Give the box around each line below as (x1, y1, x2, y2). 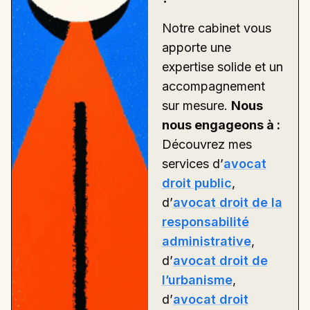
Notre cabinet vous (161, 20, 271, 35)
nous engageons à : (161, 117, 280, 132)
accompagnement (161, 78, 265, 93)
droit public (161, 175, 232, 190)
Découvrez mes (161, 136, 252, 152)
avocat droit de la (172, 194, 282, 210)
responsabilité (161, 214, 249, 229)
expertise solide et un (161, 59, 283, 74)
